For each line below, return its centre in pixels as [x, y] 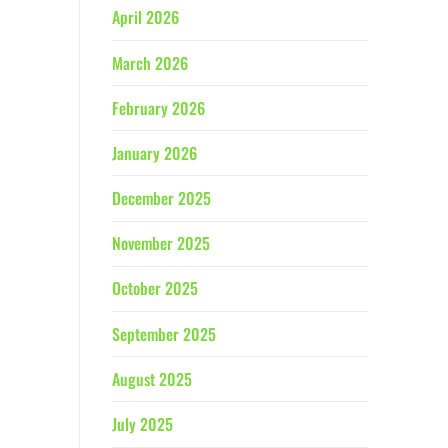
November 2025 [161, 243]
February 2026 [158, 107]
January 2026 [154, 152]
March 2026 [150, 62]
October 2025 [155, 288]
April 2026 [145, 17]
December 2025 [161, 198]
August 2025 [152, 378]
